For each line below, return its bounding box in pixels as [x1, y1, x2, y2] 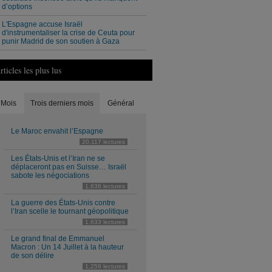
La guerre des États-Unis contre [11, 199, 115, 207]
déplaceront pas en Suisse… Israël [11, 163, 126, 171]
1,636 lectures [85, 183, 125, 189]
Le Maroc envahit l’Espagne [11, 127, 103, 135]
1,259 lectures [85, 263, 125, 270]
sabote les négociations [11, 171, 89, 180]
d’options [2, 2, 32, 11]
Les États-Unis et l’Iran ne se [11, 154, 105, 163]
